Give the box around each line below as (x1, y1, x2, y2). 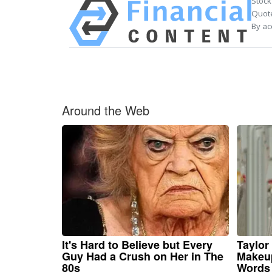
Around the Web (62, 101, 149, 120)
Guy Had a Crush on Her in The (62, 248, 223, 265)
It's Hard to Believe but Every (62, 237, 212, 253)
